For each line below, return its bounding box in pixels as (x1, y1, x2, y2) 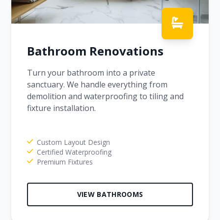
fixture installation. (27, 102, 96, 113)
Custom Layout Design (37, 137, 110, 147)
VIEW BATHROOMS (77, 189, 143, 199)
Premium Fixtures (37, 157, 93, 166)
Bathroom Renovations (27, 42, 164, 59)
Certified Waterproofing (37, 147, 111, 157)
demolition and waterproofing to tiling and (27, 90, 184, 102)
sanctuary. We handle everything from (27, 79, 167, 90)
